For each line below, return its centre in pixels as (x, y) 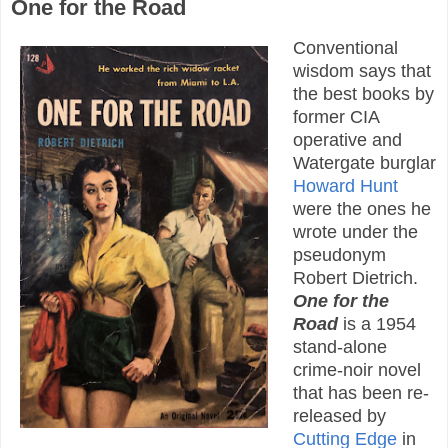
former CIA (335, 116)
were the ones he (361, 208)
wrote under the (355, 231)
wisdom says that (361, 70)
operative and (347, 139)
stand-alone (339, 346)
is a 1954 (376, 323)
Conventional (345, 47)
